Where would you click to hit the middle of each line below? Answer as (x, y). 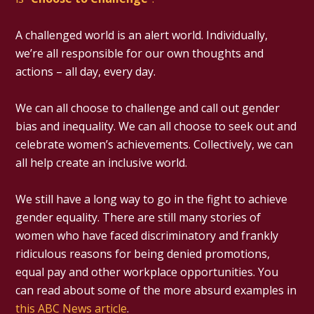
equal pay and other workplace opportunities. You (147, 272)
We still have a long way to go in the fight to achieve (152, 199)
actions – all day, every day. (86, 72)
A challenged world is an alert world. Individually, (142, 35)
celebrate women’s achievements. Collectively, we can (155, 145)
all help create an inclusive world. (102, 163)
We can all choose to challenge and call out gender (148, 108)
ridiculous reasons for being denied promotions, (143, 254)
